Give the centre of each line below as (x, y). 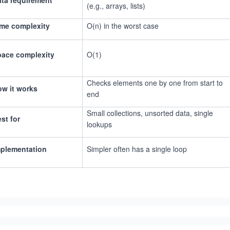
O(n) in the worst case (123, 26)
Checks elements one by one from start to (155, 83)
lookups (99, 124)
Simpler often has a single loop (137, 149)
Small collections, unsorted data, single (150, 113)
